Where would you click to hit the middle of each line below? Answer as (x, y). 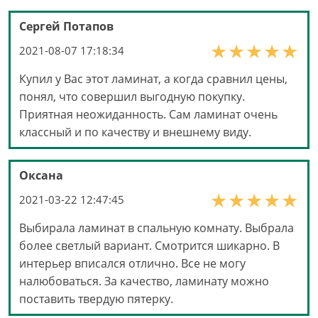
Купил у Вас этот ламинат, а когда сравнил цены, (153, 79)
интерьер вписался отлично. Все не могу (132, 264)
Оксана (41, 176)
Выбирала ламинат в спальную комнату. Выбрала (157, 228)
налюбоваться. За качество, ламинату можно (144, 281)
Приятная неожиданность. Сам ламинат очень (148, 115)
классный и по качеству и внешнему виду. (135, 132)
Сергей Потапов (66, 27)
